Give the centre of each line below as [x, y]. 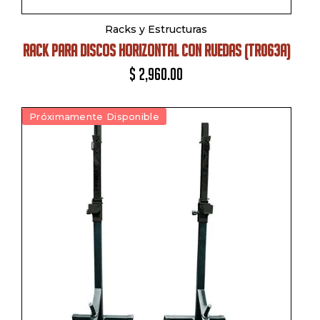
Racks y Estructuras [156, 29]
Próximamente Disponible [94, 116]
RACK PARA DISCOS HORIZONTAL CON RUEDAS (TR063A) [156, 50]
